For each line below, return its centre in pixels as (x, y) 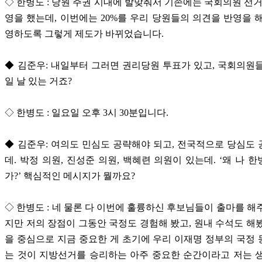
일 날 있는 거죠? (38, 81)
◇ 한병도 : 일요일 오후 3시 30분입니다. (87, 113)
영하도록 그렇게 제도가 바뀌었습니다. (84, 34)
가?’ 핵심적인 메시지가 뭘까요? (70, 176)
